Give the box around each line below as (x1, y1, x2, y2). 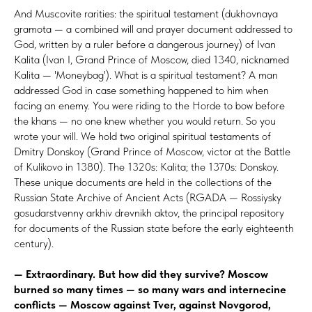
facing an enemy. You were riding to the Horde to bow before (14, 98, 285, 112)
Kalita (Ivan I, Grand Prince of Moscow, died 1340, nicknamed (14, 52, 289, 66)
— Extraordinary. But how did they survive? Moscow (14, 267, 268, 281)
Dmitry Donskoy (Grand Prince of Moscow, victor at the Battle (14, 144, 290, 158)
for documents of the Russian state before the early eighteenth (14, 221, 294, 235)
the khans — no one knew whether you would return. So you (14, 114, 276, 127)
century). (14, 236, 54, 250)
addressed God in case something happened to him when (14, 83, 269, 97)
